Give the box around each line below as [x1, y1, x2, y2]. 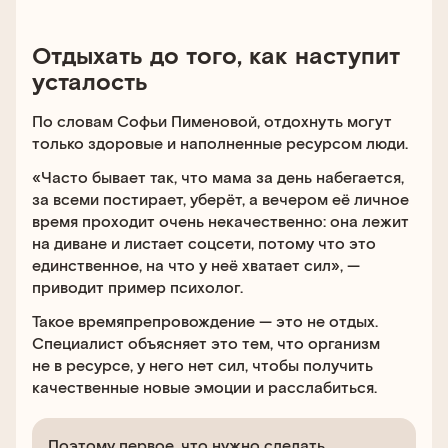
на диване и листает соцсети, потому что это [32, 233, 376, 252]
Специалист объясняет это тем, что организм [32, 333, 380, 352]
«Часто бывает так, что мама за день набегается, [32, 167, 404, 186]
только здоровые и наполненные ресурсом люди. [32, 133, 408, 152]
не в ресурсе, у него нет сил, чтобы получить [32, 355, 373, 374]
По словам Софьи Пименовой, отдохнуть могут [32, 111, 392, 130]
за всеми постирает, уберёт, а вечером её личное [32, 189, 409, 208]
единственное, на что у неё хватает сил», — [32, 255, 360, 274]
